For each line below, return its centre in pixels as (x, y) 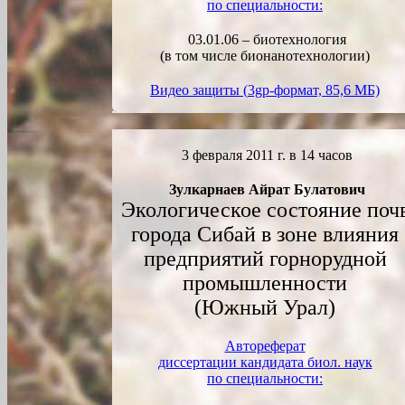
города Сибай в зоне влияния (265, 234)
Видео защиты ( (199, 90)
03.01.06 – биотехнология (265, 39)
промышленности (265, 283)
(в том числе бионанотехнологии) (265, 56)
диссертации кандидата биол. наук (265, 362)
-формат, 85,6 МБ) (325, 90)
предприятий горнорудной (265, 259)
